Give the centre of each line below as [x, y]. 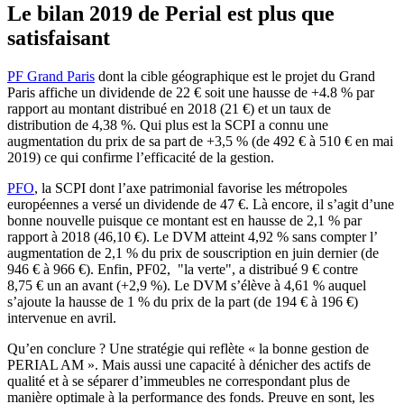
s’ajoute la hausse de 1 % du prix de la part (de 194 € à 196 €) [183, 302]
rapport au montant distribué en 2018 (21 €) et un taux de [169, 109]
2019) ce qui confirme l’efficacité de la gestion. [141, 158]
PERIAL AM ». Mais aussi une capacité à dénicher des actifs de [189, 365]
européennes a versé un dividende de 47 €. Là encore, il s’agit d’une [201, 205]
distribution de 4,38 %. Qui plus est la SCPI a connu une [168, 125]
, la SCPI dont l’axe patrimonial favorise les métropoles [191, 188]
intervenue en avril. [62, 318]
